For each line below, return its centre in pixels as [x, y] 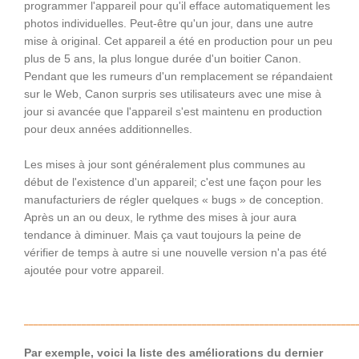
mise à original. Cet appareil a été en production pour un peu [178, 41]
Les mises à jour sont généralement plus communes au [165, 164]
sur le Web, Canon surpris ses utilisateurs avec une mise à [173, 94]
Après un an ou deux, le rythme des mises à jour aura [160, 217]
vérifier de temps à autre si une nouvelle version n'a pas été [175, 252]
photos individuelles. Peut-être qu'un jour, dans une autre [169, 23]
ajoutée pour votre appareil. [94, 270]
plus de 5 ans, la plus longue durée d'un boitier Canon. [163, 58]
